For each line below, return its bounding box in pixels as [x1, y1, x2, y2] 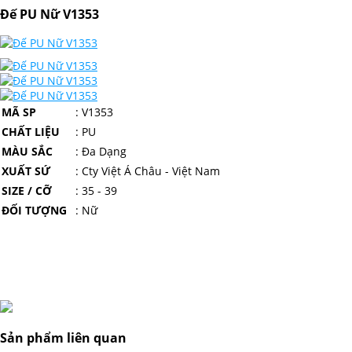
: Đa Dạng [75, 144, 126, 159]
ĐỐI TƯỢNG [2, 203, 67, 218]
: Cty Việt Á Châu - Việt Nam [75, 163, 220, 179]
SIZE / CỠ [2, 183, 52, 199]
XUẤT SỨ [2, 163, 50, 179]
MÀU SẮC [2, 144, 53, 159]
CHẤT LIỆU [2, 124, 60, 140]
